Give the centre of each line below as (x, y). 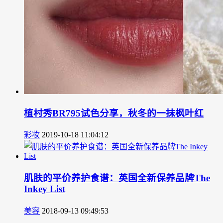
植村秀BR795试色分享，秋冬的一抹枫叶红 (114, 113)
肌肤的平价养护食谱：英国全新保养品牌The (117, 178)
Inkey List (45, 189)
